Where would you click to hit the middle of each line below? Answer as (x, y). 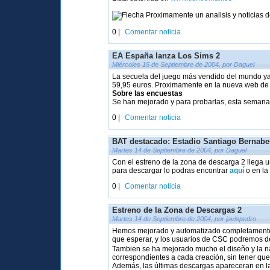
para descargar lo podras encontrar (171, 171)
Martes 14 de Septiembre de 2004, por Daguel (180, 150)
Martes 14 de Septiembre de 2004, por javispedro (184, 219)
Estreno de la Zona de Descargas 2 (177, 210)
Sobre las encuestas (148, 93)
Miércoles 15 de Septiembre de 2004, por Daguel (184, 64)
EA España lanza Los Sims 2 (166, 56)
